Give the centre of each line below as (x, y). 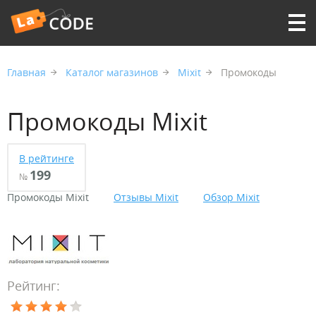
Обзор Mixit (231, 197)
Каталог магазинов (112, 72)
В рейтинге (47, 158)
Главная (26, 72)
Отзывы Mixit (146, 197)
